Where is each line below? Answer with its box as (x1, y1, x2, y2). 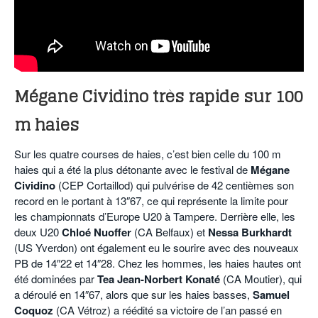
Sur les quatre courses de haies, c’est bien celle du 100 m (14, 146, 281, 162)
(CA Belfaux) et (131, 224, 208, 240)
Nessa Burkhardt (208, 224, 292, 241)
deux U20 (14, 224, 62, 240)
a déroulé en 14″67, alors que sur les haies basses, (14, 287, 253, 302)
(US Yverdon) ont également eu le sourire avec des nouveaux (14, 240, 299, 256)
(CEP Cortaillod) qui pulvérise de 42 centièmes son (55, 177, 294, 193)
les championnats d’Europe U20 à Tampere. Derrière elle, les (14, 209, 295, 224)
